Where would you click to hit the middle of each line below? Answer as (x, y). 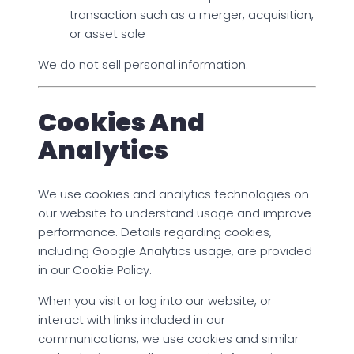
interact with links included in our (132, 319)
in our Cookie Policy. (95, 269)
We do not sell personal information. (143, 64)
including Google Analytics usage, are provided (175, 250)
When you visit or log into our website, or (155, 300)
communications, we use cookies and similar (168, 338)
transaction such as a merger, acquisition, (192, 14)
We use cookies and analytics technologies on (173, 194)
